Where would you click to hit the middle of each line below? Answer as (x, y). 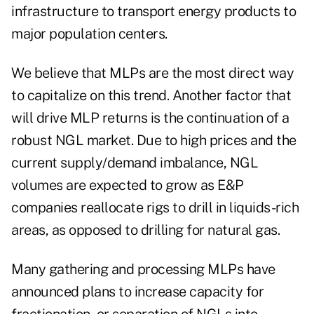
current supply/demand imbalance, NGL (135, 163)
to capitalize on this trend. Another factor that (151, 96)
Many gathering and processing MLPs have (143, 269)
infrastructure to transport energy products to (153, 12)
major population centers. (89, 34)
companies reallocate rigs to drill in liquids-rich (155, 208)
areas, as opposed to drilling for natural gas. (145, 230)
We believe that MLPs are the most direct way (152, 73)
